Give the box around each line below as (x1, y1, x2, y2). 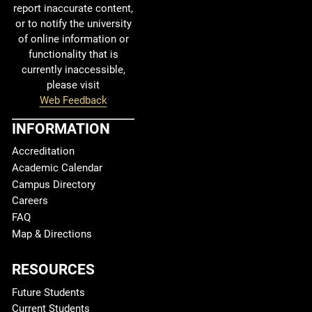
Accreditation (12, 145, 75, 158)
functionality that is (28, 48, 118, 61)
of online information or (17, 33, 129, 45)
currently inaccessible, (21, 63, 125, 76)
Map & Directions (12, 227, 92, 240)
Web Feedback (39, 94, 107, 107)
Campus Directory (12, 178, 95, 191)
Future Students (12, 286, 85, 299)
